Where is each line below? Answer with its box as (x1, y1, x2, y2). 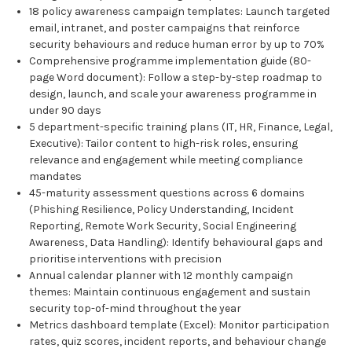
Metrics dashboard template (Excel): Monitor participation (29, 318, 330, 332)
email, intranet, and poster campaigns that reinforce (29, 21, 300, 35)
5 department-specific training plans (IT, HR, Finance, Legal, (29, 120, 333, 134)
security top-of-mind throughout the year (29, 302, 242, 316)
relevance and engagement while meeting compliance (29, 153, 303, 167)
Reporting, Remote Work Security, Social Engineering (29, 219, 297, 233)
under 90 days (29, 104, 102, 118)
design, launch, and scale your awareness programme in (29, 87, 317, 101)
